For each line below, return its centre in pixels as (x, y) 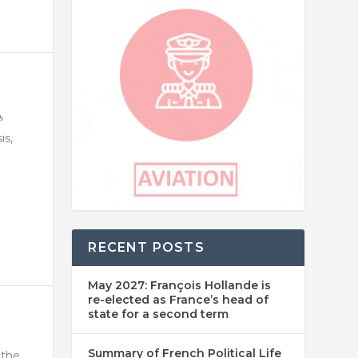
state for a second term (159, 314)
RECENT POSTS (146, 248)
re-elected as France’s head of (179, 300)
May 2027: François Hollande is (180, 286)
